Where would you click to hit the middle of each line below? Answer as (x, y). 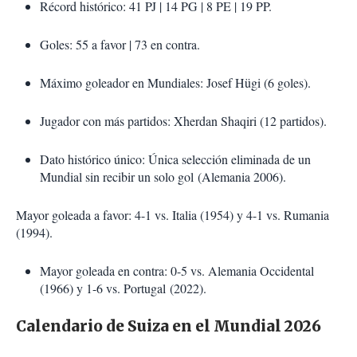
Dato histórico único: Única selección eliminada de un (175, 159)
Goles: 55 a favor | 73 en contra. (120, 45)
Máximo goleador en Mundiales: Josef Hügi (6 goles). (175, 83)
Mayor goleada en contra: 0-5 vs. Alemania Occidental (177, 271)
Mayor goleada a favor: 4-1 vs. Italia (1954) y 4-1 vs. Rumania (173, 215)
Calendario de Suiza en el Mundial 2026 (169, 327)
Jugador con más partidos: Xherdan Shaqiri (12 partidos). (183, 121)
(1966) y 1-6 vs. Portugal (105, 288)
